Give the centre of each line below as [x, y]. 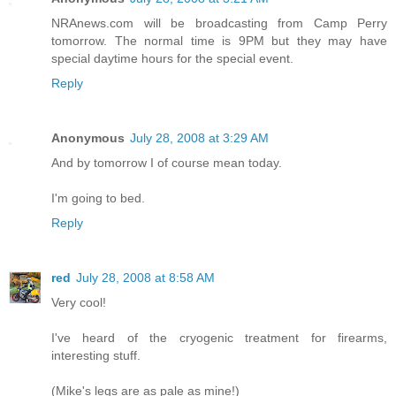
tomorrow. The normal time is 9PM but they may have [219, 40]
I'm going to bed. [98, 198]
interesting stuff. [96, 355]
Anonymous [88, 137]
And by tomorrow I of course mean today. [167, 162]
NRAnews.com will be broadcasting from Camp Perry [219, 23]
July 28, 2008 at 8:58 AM [145, 277]
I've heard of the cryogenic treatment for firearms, [219, 337]
